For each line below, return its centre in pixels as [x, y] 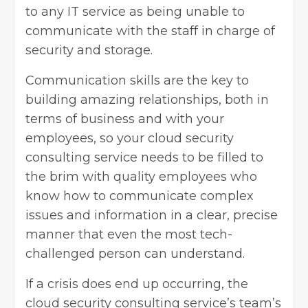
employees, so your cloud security [130, 138]
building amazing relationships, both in [147, 99]
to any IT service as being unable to [135, 11]
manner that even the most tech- [129, 234]
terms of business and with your [125, 119]
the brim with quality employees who [141, 176]
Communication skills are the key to [137, 80]
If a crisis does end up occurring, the [137, 284]
